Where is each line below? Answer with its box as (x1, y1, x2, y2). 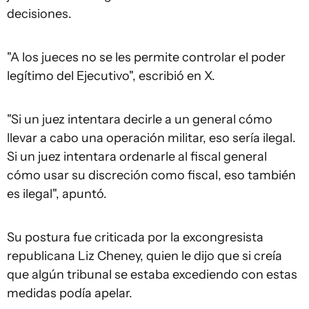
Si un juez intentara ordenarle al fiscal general (7, 149, 267, 164)
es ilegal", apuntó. (7, 186, 107, 201)
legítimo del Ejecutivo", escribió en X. (7, 68, 215, 83)
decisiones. (7, 6, 72, 21)
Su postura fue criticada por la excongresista (7, 230, 263, 245)
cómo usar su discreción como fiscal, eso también (7, 168, 296, 183)
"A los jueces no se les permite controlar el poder (7, 50, 286, 65)
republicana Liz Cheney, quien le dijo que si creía (7, 248, 282, 263)
